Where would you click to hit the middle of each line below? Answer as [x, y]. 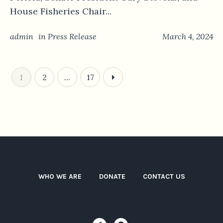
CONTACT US [164, 177]
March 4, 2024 [188, 37]
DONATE [112, 177]
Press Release [72, 37]
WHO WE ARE [60, 177]
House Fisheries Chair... [61, 11]
